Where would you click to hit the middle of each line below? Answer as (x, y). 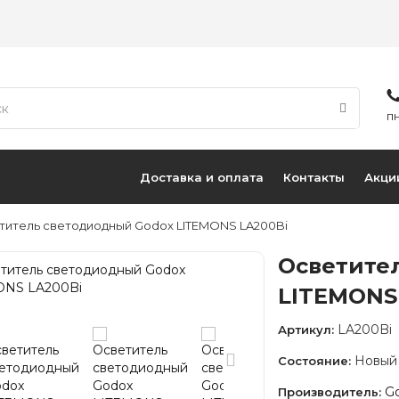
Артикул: (306, 330)
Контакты (313, 177)
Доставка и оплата (201, 177)
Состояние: (315, 361)
